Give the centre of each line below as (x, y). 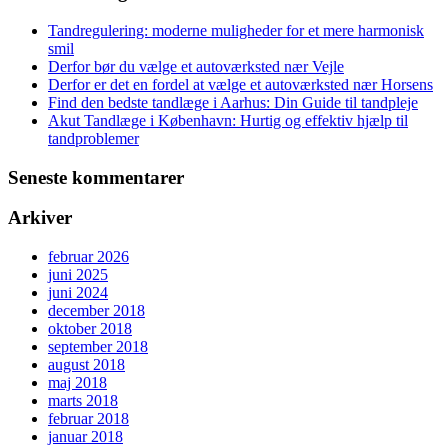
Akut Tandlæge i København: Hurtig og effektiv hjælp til (228, 120)
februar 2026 (88, 256)
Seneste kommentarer (96, 177)
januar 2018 (85, 436)
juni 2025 (78, 274)
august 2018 (86, 364)
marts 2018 (83, 400)
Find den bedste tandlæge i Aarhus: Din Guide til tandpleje (233, 102)
